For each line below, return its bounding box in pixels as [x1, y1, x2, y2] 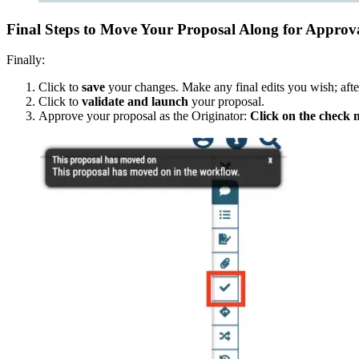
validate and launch [82, 95, 188, 109]
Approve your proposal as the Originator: [38, 109, 250, 123]
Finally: [6, 53, 45, 67]
